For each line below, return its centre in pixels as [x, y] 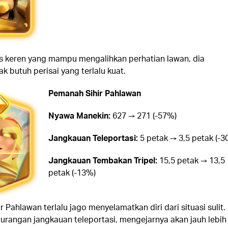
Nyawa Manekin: [79, 115]
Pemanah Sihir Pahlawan [94, 93]
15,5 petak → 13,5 [191, 160]
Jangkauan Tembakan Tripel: [103, 160]
